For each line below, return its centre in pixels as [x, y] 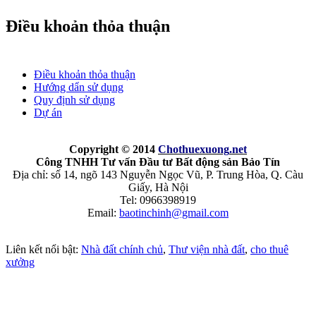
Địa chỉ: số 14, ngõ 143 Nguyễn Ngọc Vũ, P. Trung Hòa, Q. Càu [158, 174]
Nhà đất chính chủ [122, 249]
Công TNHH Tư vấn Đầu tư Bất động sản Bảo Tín [158, 162]
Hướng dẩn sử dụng [79, 87]
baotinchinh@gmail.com [174, 212]
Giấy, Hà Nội [158, 187]
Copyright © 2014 [114, 149]
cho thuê [269, 249]
